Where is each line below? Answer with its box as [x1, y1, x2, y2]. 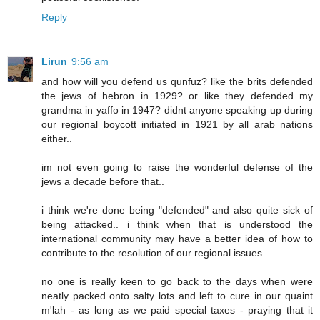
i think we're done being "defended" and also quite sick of [41, 204, 313, 216]
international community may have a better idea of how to [41, 233, 313, 245]
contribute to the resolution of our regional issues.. [41, 247, 268, 259]
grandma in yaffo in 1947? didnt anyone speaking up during [41, 104, 313, 116]
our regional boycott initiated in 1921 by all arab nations [41, 119, 313, 131]
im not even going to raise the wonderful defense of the [41, 161, 313, 174]
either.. [41, 133, 72, 145]
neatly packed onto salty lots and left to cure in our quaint [41, 290, 313, 302]
